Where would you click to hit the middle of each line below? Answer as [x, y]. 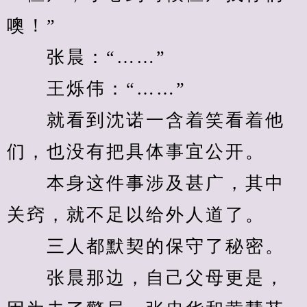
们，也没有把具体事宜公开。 [136, 152]
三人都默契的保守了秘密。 [146, 246]
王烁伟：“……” [97, 89]
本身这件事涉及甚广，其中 [146, 183]
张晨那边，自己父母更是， [146, 278]
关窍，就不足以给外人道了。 [136, 215]
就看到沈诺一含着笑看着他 [146, 120]
